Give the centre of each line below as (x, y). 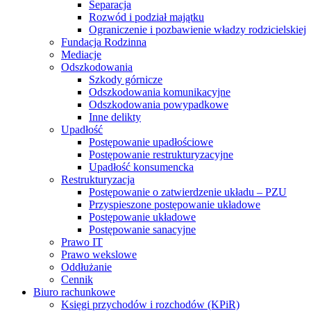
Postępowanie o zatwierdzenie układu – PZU (188, 192)
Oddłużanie (86, 267)
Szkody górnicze (126, 79)
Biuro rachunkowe (74, 292)
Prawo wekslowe (99, 254)
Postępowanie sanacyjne (142, 229)
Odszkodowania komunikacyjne (160, 92)
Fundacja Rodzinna (104, 42)
